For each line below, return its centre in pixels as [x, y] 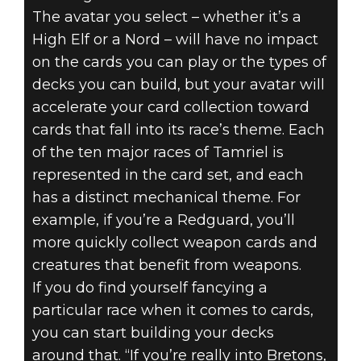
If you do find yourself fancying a [149, 288]
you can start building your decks [153, 333]
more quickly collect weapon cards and [174, 243]
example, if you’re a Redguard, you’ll [163, 220]
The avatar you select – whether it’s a [166, 17]
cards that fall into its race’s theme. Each [178, 130]
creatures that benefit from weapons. [166, 266]
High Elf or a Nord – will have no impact [175, 40]
